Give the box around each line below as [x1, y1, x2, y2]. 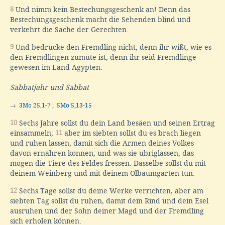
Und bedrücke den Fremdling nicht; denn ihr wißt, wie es [14, 43, 211, 52]
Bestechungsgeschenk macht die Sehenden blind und [10, 16, 191, 24]
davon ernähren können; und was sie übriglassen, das [10, 149, 194, 157]
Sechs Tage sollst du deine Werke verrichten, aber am [17, 186, 203, 195]
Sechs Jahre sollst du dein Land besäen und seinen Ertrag [17, 119, 215, 127]
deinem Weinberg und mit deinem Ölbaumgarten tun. [10, 169, 195, 177]
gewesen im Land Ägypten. [10, 63, 102, 72]
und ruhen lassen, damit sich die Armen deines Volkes [10, 139, 194, 147]
